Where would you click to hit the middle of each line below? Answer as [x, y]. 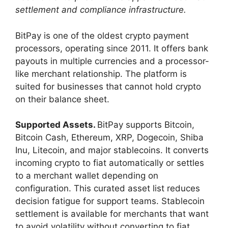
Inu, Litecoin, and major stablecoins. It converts [112, 150]
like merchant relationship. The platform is [101, 74]
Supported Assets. [56, 125]
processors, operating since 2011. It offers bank [112, 48]
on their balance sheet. [62, 99]
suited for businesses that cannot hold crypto [108, 86]
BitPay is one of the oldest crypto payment [102, 35]
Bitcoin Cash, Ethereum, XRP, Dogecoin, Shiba [109, 138]
